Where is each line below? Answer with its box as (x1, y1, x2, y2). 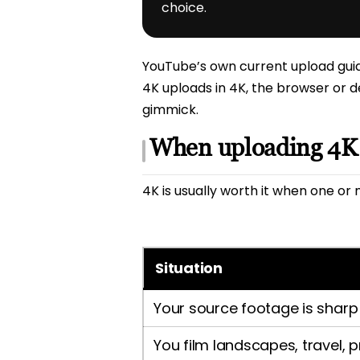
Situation (155, 258, 223, 279)
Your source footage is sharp (153, 298, 358, 319)
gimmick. (142, 100, 198, 120)
